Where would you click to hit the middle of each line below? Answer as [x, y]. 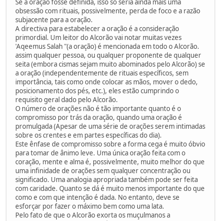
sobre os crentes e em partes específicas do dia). [89, 135]
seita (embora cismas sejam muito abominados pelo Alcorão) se [110, 64]
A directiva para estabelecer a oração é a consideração [97, 28]
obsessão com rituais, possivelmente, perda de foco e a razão [108, 11]
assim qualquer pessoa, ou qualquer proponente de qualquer [108, 55]
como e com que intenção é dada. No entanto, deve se [97, 197]
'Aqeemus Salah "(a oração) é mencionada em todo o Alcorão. [107, 46]
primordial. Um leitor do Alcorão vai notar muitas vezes [98, 37]
